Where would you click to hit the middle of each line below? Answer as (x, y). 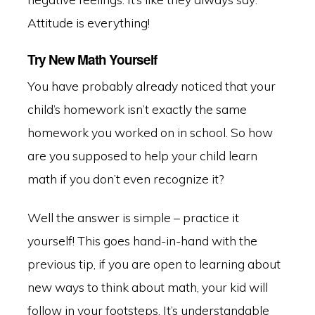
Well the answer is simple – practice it (133, 218)
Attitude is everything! (88, 23)
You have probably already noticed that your (151, 85)
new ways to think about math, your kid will (147, 287)
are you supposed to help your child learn (142, 155)
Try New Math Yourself (92, 59)
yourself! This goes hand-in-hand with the (142, 241)
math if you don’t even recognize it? (125, 178)
